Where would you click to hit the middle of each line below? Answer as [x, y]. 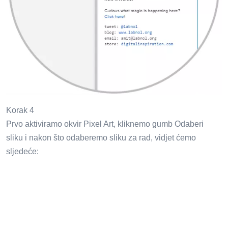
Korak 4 [20, 110]
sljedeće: [22, 151]
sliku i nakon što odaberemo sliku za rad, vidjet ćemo [101, 137]
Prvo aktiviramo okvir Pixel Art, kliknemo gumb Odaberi [105, 124]
